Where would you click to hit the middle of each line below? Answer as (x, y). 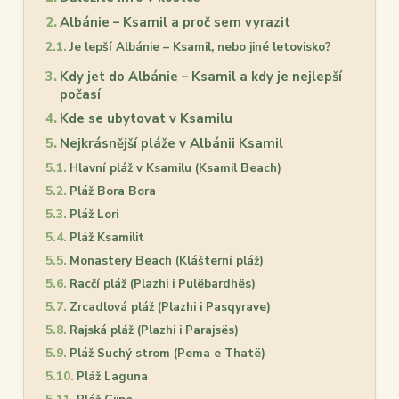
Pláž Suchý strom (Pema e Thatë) (167, 354)
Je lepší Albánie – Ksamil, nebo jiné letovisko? (200, 47)
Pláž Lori (94, 215)
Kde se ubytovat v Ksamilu (146, 119)
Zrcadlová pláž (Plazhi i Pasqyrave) (170, 307)
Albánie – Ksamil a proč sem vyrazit (175, 23)
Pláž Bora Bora (112, 191)
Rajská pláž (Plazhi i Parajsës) (154, 330)
